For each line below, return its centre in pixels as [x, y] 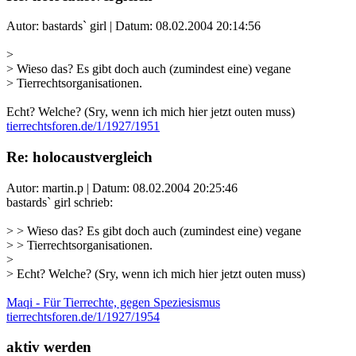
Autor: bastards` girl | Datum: [81, 26]
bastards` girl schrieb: [60, 202]
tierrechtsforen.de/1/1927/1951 [83, 126]
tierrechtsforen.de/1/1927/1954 [83, 316]
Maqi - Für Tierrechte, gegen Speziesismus [113, 302]
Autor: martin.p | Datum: [70, 188]
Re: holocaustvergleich [79, 157]
